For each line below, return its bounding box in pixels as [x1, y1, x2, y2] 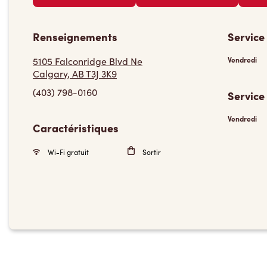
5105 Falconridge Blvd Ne [33, 55, 142, 67]
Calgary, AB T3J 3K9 [33, 67, 117, 80]
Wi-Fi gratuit [46, 147, 89, 157]
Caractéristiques [33, 120, 119, 135]
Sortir [140, 147, 161, 157]
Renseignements [33, 29, 117, 44]
